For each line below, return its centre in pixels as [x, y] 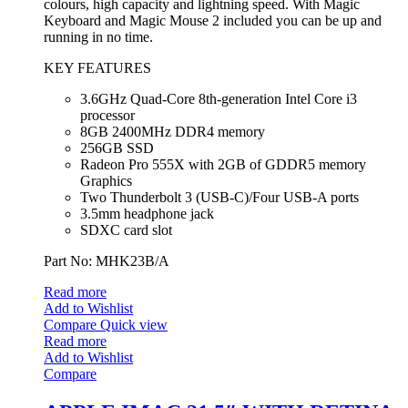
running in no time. [98, 37]
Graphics [106, 181]
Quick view [134, 325]
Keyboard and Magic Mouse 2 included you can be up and [213, 21]
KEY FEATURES [97, 68]
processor [107, 116]
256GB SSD [117, 148]
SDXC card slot [126, 230]
